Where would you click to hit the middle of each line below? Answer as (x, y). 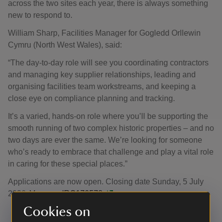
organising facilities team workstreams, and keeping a (102, 86)
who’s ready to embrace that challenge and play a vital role (111, 152)
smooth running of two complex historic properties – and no (111, 128)
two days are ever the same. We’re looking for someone (105, 140)
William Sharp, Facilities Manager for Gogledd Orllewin (104, 33)
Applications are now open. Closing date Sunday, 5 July (106, 182)
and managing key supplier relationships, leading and (102, 75)
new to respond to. (40, 15)
